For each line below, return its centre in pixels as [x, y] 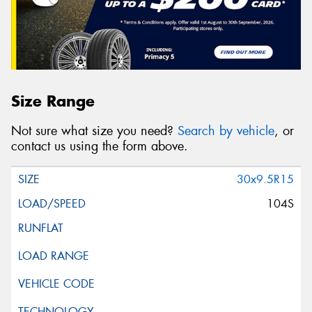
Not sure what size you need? [94, 131]
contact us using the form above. [100, 146]
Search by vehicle [226, 131]
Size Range [53, 101]
